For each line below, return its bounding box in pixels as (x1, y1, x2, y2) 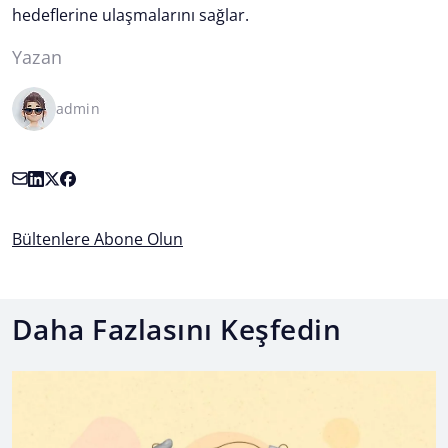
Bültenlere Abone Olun (12, 227, 183, 250)
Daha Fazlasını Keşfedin (12, 309, 342, 348)
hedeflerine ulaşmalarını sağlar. (12, 3, 249, 26)
